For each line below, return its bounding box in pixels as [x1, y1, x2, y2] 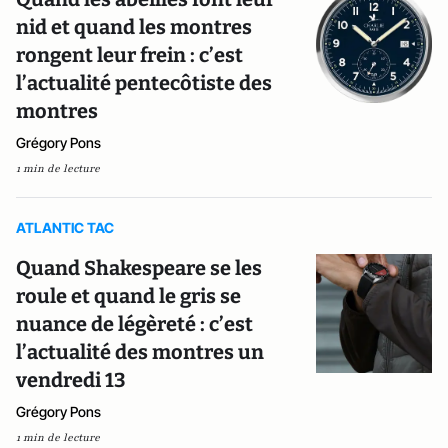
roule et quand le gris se [16, 284, 241, 308]
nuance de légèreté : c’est [16, 312, 253, 336]
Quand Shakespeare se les [16, 256, 262, 280]
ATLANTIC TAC [16, 219, 114, 236]
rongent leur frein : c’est [16, 43, 243, 67]
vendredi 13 [16, 368, 126, 392]
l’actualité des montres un [16, 340, 264, 364]
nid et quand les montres [16, 15, 252, 39]
